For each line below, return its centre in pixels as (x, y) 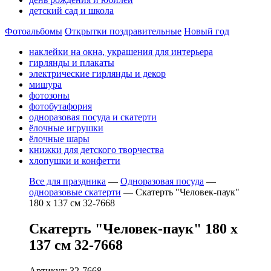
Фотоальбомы (34, 31)
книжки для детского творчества (96, 150)
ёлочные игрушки (66, 128)
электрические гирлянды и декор (97, 73)
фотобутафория (60, 106)
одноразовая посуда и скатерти (93, 117)
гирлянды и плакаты (72, 63)
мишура (45, 84)
